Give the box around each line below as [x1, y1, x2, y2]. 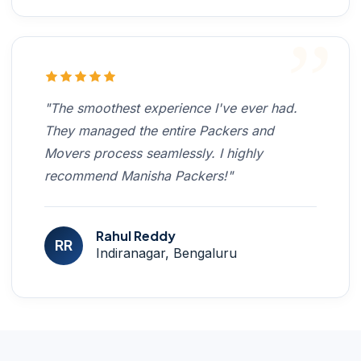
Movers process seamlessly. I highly [44, 144, 263, 161]
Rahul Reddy [96, 227, 176, 245]
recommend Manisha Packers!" [44, 167, 233, 184]
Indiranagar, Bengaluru [96, 245, 237, 262]
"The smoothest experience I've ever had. [44, 99, 297, 116]
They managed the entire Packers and [44, 122, 274, 139]
